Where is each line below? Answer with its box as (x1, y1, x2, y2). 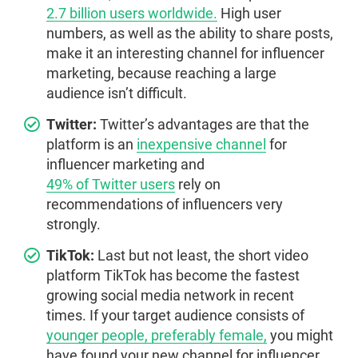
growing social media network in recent (46, 287, 294, 304)
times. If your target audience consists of (46, 307, 304, 324)
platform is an (46, 136, 137, 153)
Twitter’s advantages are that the (97, 116, 309, 133)
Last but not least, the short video (94, 247, 308, 265)
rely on (175, 176, 221, 193)
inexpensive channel (137, 136, 266, 153)
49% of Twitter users (46, 176, 175, 193)
